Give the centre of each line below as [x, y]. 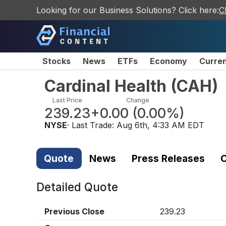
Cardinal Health [105, 86]
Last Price [67, 100]
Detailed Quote [77, 187]
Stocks [56, 61]
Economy [168, 61]
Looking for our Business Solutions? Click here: [128, 10]
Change [137, 100]
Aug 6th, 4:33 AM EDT [160, 125]
